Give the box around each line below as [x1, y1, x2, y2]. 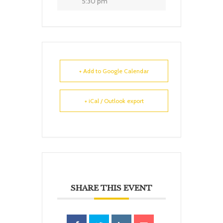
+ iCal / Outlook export [84, 97, 144, 105]
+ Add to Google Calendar [79, 67, 149, 75]
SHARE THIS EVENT [71, 183, 152, 193]
